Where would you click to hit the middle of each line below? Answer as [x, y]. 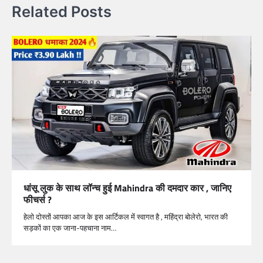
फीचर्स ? [38, 200]
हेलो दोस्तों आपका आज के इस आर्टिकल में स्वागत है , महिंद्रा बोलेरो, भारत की [126, 217]
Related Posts [62, 12]
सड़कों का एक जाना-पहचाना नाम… [70, 228]
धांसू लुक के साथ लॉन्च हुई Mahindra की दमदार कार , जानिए [127, 188]
